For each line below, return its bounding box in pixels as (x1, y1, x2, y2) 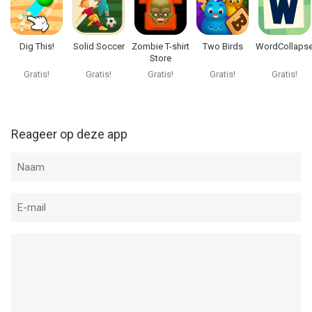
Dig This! (19, 41, 54, 52)
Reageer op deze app (11, 127, 127, 141)
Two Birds (202, 41, 243, 52)
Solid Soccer (72, 41, 125, 52)
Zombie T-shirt (132, 41, 189, 52)
